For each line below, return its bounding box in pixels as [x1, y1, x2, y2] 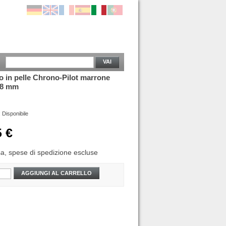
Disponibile [2, 110, 28, 117]
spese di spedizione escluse [9, 148, 98, 156]
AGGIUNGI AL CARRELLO [21, 170, 92, 176]
